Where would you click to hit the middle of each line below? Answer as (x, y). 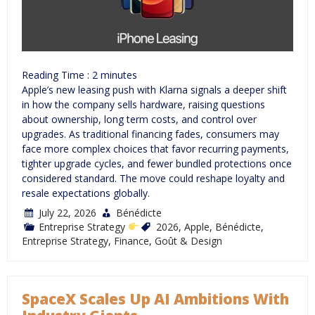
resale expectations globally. (86, 193)
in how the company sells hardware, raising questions (143, 104)
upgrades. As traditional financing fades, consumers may (150, 134)
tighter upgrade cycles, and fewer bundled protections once (157, 163)
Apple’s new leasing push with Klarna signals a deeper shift (154, 89)
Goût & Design (188, 240)
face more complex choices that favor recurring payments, (155, 148)
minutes (119, 75)
